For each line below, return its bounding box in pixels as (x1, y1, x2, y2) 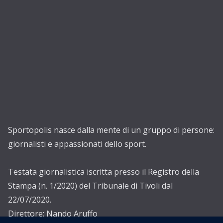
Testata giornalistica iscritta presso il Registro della (8, 166, 199, 177)
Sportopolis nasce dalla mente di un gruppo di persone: (8, 124, 215, 135)
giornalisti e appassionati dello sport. (8, 138, 146, 149)
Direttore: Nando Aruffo (8, 208, 98, 219)
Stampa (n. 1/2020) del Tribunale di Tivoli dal (8, 180, 173, 191)
